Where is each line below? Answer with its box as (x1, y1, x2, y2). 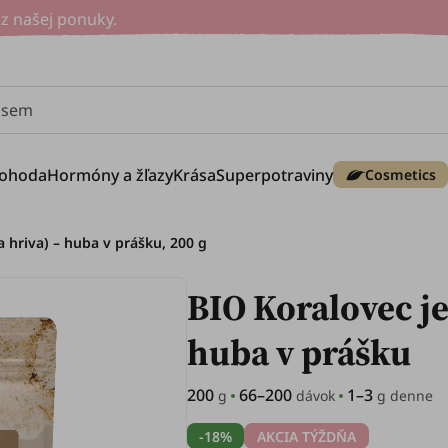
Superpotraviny (216, 163, 333, 186)
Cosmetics (365, 165, 436, 185)
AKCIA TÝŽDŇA (257, 426, 357, 446)
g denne (373, 386, 434, 405)
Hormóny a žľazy (47, 163, 173, 186)
